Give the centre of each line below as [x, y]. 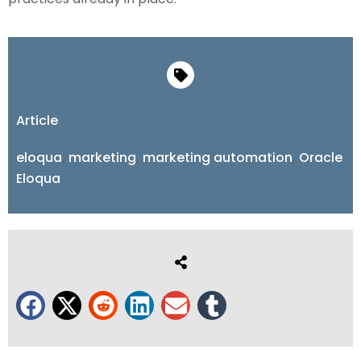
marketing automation [218, 158]
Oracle [321, 158]
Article [37, 121]
